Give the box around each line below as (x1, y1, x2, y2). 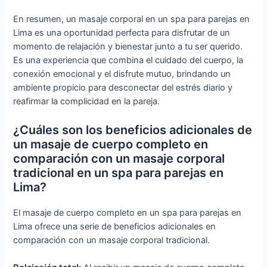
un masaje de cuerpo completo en (13, 136, 209, 151)
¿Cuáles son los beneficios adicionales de (13, 122, 253, 137)
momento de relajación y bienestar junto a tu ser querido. (13, 41, 243, 52)
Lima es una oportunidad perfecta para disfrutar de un (13, 27, 231, 39)
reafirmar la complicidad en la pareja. (13, 96, 160, 107)
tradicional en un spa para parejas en (13, 165, 224, 180)
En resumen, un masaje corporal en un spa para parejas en (13, 14, 250, 25)
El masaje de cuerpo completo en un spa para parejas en (13, 207, 242, 218)
